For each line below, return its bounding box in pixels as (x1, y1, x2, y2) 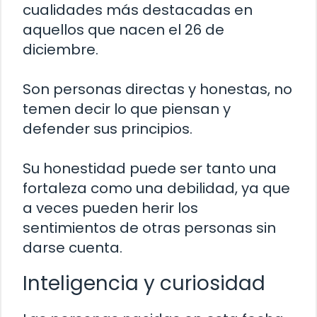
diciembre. (23, 40, 98, 60)
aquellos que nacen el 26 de (23, 20, 224, 40)
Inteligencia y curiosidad (23, 270, 265, 298)
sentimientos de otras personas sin (23, 218, 276, 238)
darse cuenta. (23, 238, 122, 258)
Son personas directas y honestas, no (23, 79, 292, 100)
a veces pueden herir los (23, 198, 198, 219)
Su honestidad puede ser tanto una (23, 158, 277, 179)
